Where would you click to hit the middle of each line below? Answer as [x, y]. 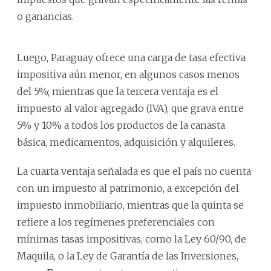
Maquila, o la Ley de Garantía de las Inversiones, [128, 256]
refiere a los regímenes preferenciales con [116, 222]
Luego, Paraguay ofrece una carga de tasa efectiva [131, 57]
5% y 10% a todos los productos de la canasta [121, 125]
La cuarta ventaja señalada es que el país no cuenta [134, 171]
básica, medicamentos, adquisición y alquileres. [126, 142]
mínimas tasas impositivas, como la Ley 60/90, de [132, 239]
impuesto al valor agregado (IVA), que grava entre [130, 108]
